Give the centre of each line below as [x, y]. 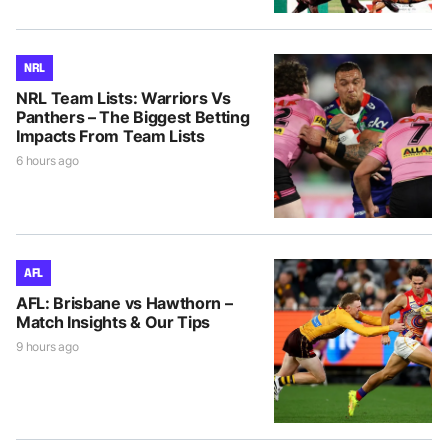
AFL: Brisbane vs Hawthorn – [124, 303]
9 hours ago [47, 347]
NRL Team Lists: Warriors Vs [123, 98]
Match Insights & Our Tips [113, 322]
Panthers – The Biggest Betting [133, 117]
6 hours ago [47, 161]
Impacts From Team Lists [110, 136]
